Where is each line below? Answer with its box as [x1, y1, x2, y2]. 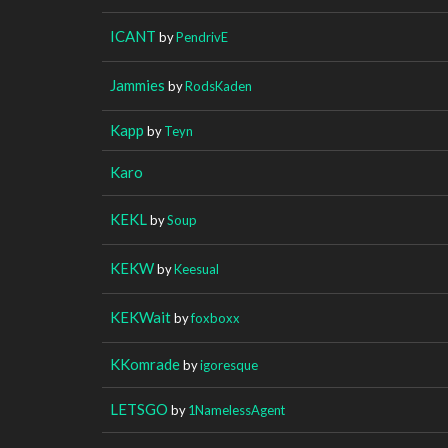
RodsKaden [185, 77, 252, 94]
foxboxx [191, 309, 240, 326]
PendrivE [176, 28, 228, 45]
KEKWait [110, 307, 171, 326]
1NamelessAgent [188, 401, 285, 418]
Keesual [174, 260, 219, 277]
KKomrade [110, 354, 180, 373]
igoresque [200, 356, 258, 373]
